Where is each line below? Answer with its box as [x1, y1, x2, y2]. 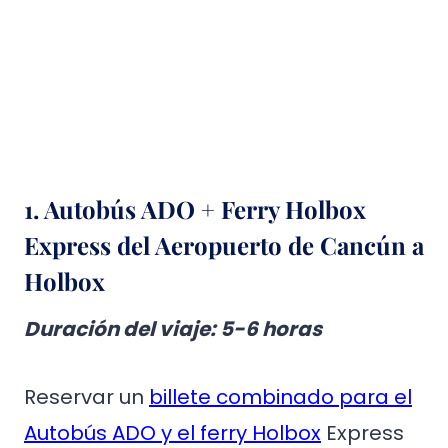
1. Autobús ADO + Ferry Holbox [24, 193, 366, 225]
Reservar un [24, 383, 149, 411]
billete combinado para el [149, 383, 412, 411]
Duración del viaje [24, 315, 210, 343]
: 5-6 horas [210, 315, 322, 343]
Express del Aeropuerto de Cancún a [24, 229, 424, 261]
